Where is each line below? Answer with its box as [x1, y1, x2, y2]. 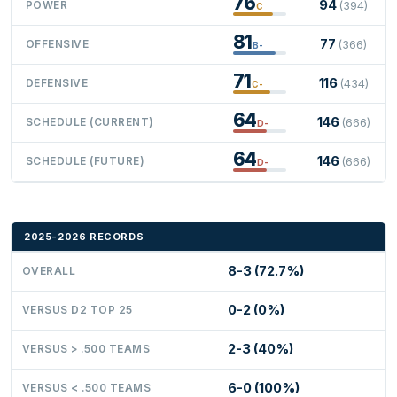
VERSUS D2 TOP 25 [22, 303, 133, 316]
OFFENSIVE [26, 37, 90, 51]
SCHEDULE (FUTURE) [26, 154, 145, 167]
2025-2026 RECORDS [24, 230, 144, 243]
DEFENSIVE [26, 76, 89, 90]
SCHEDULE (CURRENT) [26, 115, 154, 128]
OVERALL [22, 264, 76, 277]
